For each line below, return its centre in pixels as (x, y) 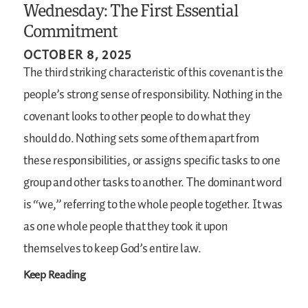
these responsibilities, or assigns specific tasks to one (152, 161)
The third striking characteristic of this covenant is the (153, 73)
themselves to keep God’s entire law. (112, 249)
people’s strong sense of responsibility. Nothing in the (153, 95)
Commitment (71, 30)
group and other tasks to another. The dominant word (153, 183)
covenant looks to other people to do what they (137, 117)
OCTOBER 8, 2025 (78, 54)
